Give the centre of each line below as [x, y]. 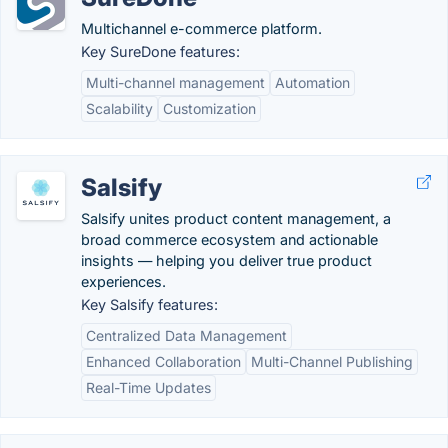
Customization [209, 108]
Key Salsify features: [149, 304]
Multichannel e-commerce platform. [201, 28]
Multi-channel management [175, 82]
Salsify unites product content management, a [236, 218]
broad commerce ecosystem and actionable [229, 239]
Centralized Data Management [186, 335]
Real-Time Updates [148, 387]
